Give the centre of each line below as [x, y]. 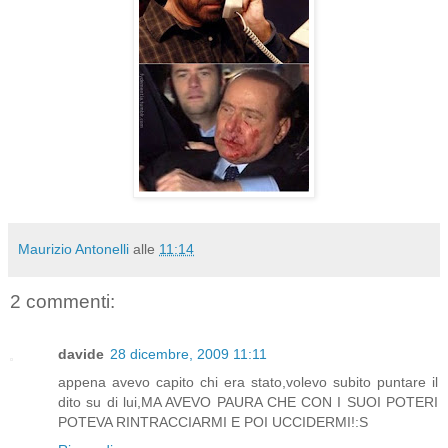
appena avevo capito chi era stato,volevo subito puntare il [248, 381]
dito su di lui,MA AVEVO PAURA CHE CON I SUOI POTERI [248, 401]
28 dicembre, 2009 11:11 [188, 353]
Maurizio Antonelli [73, 249]
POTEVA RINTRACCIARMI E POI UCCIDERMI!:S [213, 421]
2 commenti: [62, 302]
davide [81, 353]
